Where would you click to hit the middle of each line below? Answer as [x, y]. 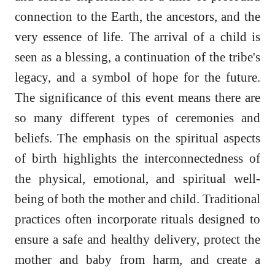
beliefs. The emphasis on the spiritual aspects [137, 138]
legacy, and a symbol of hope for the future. [137, 77]
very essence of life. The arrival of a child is [137, 37]
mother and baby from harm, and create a [137, 260]
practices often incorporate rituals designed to [137, 219]
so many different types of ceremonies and [137, 118]
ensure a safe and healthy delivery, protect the [137, 239]
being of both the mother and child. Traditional [137, 199]
